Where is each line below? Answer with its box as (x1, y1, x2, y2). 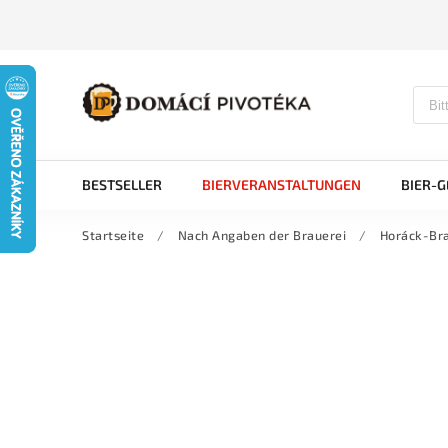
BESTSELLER (82, 176, 162, 193)
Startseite (82, 227, 144, 243)
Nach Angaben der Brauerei (177, 227, 346, 243)
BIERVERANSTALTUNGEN (202, 176, 361, 193)
